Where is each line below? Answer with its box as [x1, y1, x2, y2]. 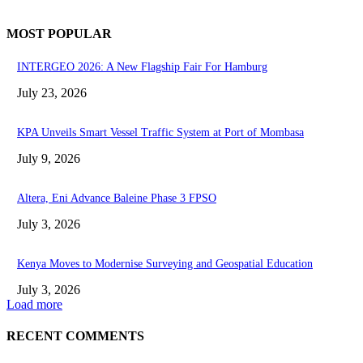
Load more [6, 297, 62, 311]
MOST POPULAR [6, 27, 112, 41]
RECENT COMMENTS [6, 328, 144, 343]
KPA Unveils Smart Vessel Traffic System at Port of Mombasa [17, 126, 304, 139]
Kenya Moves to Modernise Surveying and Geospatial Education [17, 257, 313, 270]
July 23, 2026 [17, 85, 87, 100]
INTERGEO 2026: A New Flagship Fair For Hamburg [17, 60, 267, 73]
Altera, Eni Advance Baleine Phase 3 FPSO [17, 191, 216, 204]
